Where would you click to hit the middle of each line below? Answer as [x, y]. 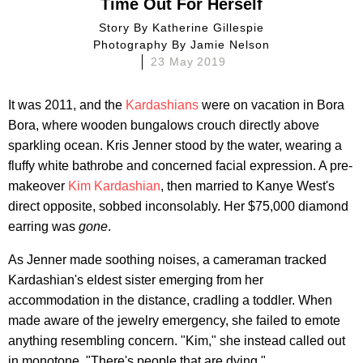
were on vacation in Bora [271, 105]
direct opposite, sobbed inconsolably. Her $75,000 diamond [178, 206]
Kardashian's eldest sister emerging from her [136, 280]
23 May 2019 [188, 61]
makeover [38, 186]
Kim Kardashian [114, 186]
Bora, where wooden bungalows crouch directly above [164, 125]
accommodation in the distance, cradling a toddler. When [170, 300]
